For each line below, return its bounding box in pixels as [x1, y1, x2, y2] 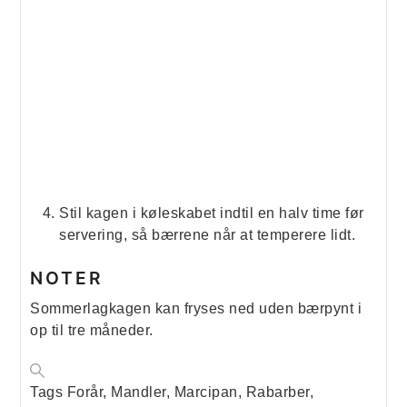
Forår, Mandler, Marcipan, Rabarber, [66, 383, 314, 400]
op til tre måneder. [30, 322, 158, 338]
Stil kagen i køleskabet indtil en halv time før [59, 205, 364, 222]
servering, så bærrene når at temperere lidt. [59, 227, 356, 243]
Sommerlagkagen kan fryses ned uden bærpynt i [30, 300, 362, 316]
